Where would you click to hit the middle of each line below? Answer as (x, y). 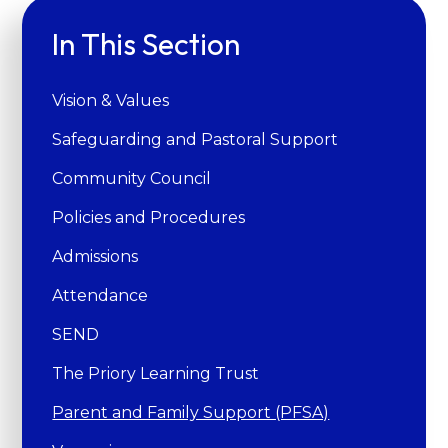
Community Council (132, 178)
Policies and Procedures (149, 217)
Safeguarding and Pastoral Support (195, 139)
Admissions (95, 256)
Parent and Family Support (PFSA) (191, 412)
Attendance (100, 295)
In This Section (146, 43)
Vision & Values (111, 100)
